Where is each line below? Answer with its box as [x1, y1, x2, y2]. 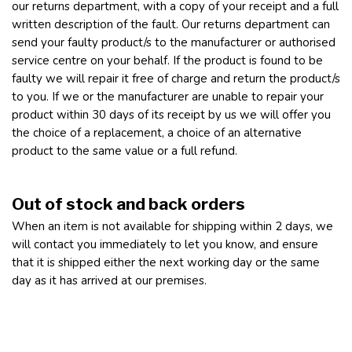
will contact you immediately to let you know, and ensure [12, 236, 318, 252]
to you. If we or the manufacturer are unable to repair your [12, 89, 324, 104]
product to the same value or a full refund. [12, 143, 237, 159]
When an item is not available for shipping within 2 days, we [12, 218, 333, 234]
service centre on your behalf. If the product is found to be [12, 53, 323, 68]
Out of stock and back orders [12, 194, 245, 214]
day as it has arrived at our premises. [12, 273, 207, 288]
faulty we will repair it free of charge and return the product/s [12, 71, 340, 86]
